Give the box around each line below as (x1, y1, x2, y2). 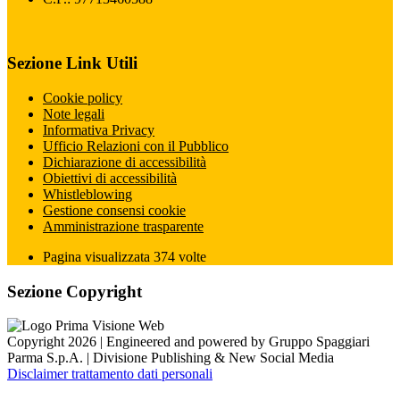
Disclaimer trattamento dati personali (7, 366, 212, 382)
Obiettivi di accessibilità (43, 171, 177, 186)
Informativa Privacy (43, 122, 154, 137)
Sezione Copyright (7, 281, 142, 301)
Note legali (43, 106, 104, 121)
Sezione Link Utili (7, 54, 137, 73)
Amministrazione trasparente (43, 219, 204, 234)
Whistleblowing (43, 187, 132, 202)
